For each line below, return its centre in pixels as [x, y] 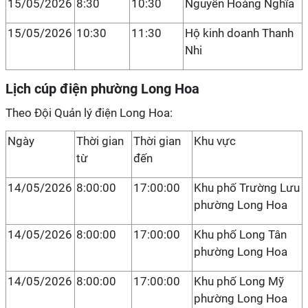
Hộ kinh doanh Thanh [239, 33]
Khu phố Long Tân [240, 234]
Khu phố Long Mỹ [239, 281]
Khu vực [215, 141]
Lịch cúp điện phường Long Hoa [102, 89]
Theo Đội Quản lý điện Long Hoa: [89, 113]
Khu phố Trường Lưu [247, 188]
